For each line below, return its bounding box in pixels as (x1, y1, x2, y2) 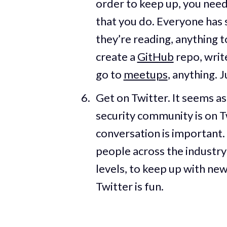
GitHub (137, 49, 174, 63)
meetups (123, 67, 168, 81)
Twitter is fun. (95, 179, 164, 193)
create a (95, 49, 137, 63)
